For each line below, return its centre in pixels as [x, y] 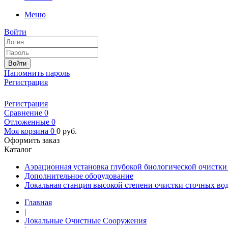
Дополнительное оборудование [79, 176]
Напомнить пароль [37, 73]
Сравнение [23, 113]
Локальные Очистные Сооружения [85, 221]
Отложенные [27, 122]
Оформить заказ [32, 140]
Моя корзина [26, 131]
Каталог [18, 149]
